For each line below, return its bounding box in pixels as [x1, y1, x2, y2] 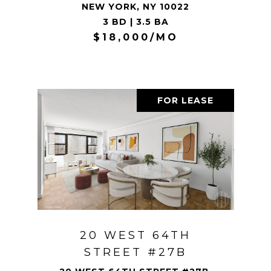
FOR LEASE [157, 94, 214, 106]
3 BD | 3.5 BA [102, 16, 169, 27]
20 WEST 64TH [80, 228, 191, 242]
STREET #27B [84, 245, 187, 259]
